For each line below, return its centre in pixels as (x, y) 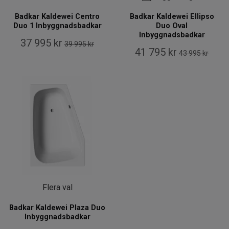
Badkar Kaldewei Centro (57, 17)
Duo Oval (172, 26)
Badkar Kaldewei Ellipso (172, 17)
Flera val (57, 187)
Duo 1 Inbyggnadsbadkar (57, 26)
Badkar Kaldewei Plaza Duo (57, 208)
